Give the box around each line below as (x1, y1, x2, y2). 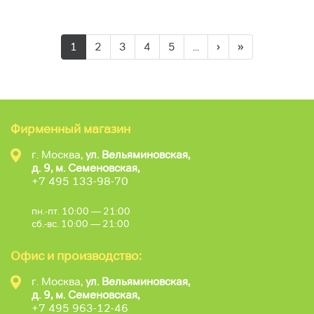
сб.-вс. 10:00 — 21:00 (32, 217, 130, 230)
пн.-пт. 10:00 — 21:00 (32, 204, 130, 217)
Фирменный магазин (11, 121, 130, 137)
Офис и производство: (11, 247, 142, 264)
